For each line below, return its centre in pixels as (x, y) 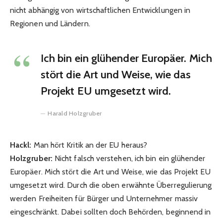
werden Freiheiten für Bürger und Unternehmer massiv (104, 198)
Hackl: (22, 145)
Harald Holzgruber (75, 113)
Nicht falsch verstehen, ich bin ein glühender (129, 158)
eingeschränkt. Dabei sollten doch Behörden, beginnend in (111, 212)
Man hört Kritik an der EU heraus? (90, 145)
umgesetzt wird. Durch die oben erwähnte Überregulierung (111, 185)
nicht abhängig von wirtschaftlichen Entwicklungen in (100, 10)
